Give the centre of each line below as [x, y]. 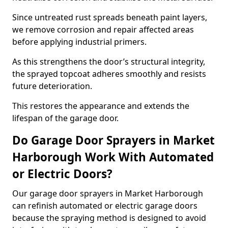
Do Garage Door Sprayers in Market [113, 140]
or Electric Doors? [62, 174]
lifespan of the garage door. [65, 118]
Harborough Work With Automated [113, 157]
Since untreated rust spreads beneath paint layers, [110, 17]
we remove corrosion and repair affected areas [103, 30]
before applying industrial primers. [79, 42]
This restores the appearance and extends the [101, 106]
